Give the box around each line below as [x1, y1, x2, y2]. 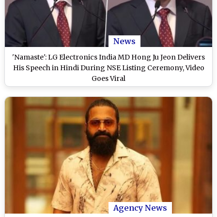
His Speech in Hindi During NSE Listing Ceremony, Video [13, 63, 204, 73]
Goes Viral [92, 74, 125, 83]
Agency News [113, 203, 167, 213]
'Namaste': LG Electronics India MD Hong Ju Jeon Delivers [12, 53, 205, 62]
